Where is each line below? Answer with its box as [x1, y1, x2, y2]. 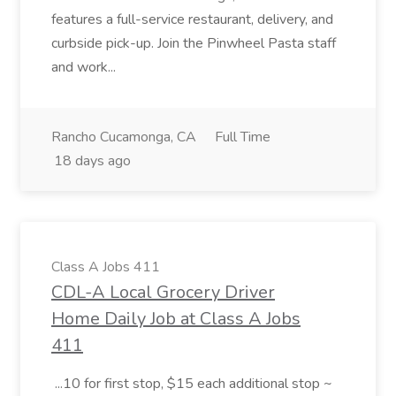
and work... [51, 57, 119, 77]
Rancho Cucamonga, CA [51, 127, 196, 147]
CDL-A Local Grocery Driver [51, 280, 275, 304]
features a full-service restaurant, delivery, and [51, 10, 333, 29]
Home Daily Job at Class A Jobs [51, 307, 301, 331]
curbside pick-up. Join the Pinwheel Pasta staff [51, 34, 336, 53]
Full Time [215, 127, 270, 147]
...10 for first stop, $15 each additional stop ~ [51, 374, 332, 393]
